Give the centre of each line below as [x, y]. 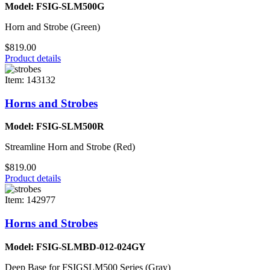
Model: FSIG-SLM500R [55, 127]
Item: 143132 [30, 80]
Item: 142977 [30, 200]
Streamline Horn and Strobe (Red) [70, 147]
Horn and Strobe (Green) [52, 27]
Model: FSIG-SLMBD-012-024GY [75, 246]
